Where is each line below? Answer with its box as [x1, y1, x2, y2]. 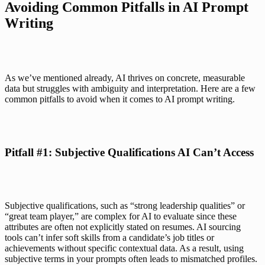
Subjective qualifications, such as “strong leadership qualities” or [5, 200, 245, 211]
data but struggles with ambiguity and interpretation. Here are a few [5, 83, 256, 93]
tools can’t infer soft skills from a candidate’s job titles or [5, 232, 214, 243]
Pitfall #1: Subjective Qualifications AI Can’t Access [5, 146, 254, 159]
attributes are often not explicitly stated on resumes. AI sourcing [5, 221, 241, 232]
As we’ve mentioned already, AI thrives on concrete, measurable [5, 72, 245, 83]
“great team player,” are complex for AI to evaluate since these [5, 211, 237, 221]
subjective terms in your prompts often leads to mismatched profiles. [5, 253, 257, 264]
